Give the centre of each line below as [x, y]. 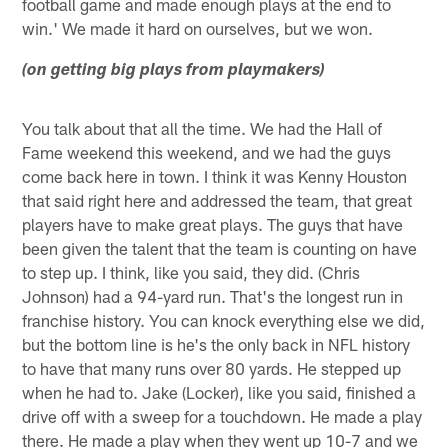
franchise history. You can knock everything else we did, [224, 320]
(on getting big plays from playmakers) [174, 72]
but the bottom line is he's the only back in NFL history [216, 344]
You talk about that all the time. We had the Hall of [202, 128]
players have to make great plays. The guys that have [213, 224]
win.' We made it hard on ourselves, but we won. [198, 28]
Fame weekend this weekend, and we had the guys [207, 152]
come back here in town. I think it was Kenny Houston [215, 176]
